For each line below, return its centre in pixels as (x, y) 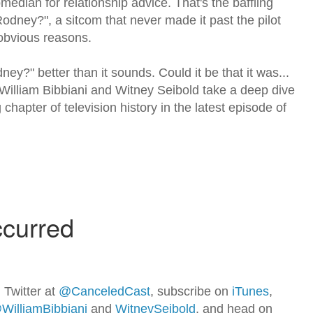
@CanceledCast (104, 292)
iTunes (250, 292)
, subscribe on (191, 292)
